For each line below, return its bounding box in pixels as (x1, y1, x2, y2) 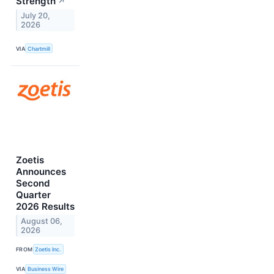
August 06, (21, 217, 63, 226)
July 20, (21, 10, 51, 20)
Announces (16, 166, 66, 178)
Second (16, 177, 50, 190)
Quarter (16, 189, 51, 201)
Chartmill (28, 45, 51, 52)
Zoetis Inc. (35, 245, 62, 253)
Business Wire (28, 265, 64, 273)
